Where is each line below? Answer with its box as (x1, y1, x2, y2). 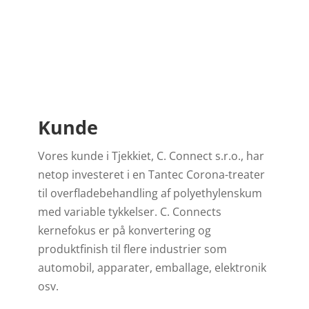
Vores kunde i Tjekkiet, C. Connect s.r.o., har (37, 148, 264, 163)
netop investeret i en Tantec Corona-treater (37, 167, 265, 182)
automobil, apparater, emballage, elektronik (37, 260, 266, 275)
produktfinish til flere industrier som (37, 241, 227, 257)
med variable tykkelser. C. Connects (37, 204, 221, 219)
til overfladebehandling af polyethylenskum (37, 186, 262, 201)
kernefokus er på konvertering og (37, 223, 211, 238)
